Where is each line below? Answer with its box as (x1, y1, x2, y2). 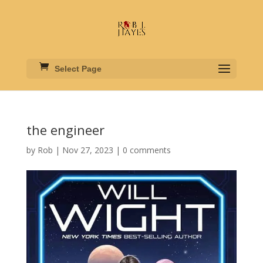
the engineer (26, 121, 104, 139)
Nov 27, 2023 (62, 144, 113, 156)
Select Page (54, 64, 102, 73)
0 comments (122, 144, 171, 156)
